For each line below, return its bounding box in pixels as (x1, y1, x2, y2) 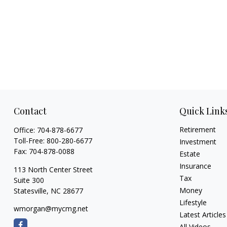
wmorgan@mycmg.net (13, 203, 88, 213)
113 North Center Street (13, 164, 93, 174)
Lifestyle (179, 197, 207, 207)
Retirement (179, 124, 216, 134)
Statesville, (13, 185, 49, 196)
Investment (179, 136, 217, 146)
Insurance (179, 161, 212, 171)
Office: (13, 125, 37, 135)
